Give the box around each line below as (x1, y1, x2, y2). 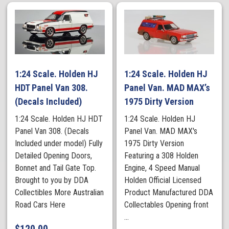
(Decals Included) (15, 96, 82, 107)
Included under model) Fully (15, 139, 103, 149)
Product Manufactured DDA (124, 188, 214, 198)
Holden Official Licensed (124, 175, 202, 186)
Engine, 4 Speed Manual (124, 163, 200, 173)
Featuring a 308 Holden (124, 151, 199, 161)
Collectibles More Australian (15, 188, 104, 198)
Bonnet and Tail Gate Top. (15, 163, 97, 173)
